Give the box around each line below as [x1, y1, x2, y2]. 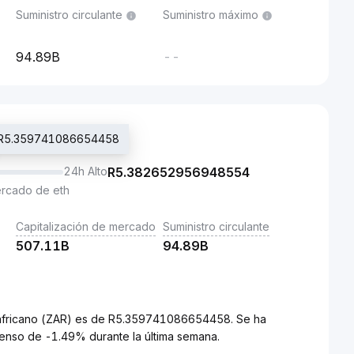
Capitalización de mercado [16, 220, 156, 233]
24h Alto [63, 164, 107, 178]
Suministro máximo [163, 8, 258, 21]
